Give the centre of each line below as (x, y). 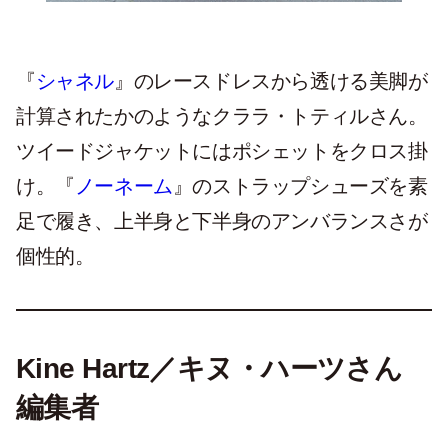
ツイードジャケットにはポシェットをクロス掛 (222, 150)
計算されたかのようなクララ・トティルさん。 (222, 115)
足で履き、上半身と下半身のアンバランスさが (222, 220)
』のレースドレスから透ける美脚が (271, 80)
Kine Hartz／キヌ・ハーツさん (209, 368)
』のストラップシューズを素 (300, 185)
